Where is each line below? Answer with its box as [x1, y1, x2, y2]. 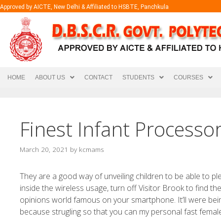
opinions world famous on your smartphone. [20, 194, 178, 205]
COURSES [174, 74, 203, 81]
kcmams [79, 144, 104, 154]
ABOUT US [35, 74, 65, 81]
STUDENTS [122, 74, 154, 81]
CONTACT [84, 74, 112, 81]
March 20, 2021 [20, 144, 68, 154]
